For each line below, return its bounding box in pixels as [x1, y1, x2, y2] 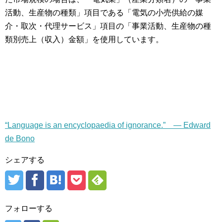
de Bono [5, 134, 35, 143]
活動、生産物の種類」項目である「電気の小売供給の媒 [5, 8, 203, 17]
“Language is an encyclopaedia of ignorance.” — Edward [5, 121, 211, 129]
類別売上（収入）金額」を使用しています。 [5, 35, 164, 44]
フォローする [5, 204, 53, 213]
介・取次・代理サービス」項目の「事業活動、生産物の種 [5, 22, 211, 30]
